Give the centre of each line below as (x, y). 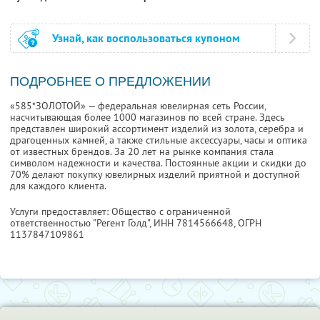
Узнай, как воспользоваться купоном (146, 39)
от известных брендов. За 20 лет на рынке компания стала (142, 152)
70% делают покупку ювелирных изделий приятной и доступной (155, 175)
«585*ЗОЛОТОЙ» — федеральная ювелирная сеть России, (138, 106)
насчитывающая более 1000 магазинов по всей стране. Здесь (147, 117)
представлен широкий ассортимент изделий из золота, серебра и (157, 129)
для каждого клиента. (58, 186)
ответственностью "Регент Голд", (82, 223)
